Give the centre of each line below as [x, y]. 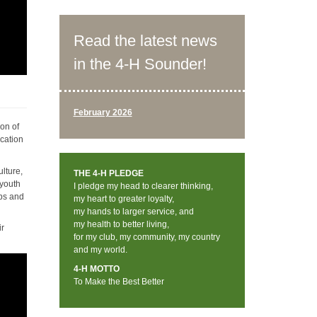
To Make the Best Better [119, 281]
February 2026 [103, 112]
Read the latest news [145, 40]
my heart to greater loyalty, [123, 199]
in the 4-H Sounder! [140, 64]
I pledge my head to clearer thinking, [143, 186]
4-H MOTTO [96, 269]
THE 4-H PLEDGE [108, 173]
